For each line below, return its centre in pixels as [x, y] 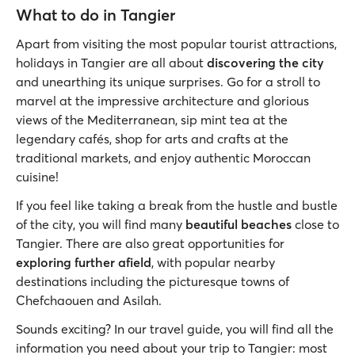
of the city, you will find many [101, 224]
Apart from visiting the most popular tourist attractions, [176, 43]
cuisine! [37, 176]
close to [315, 224]
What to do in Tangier [95, 14]
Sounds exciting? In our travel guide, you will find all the [175, 328]
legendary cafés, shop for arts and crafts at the [152, 138]
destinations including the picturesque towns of [153, 281]
